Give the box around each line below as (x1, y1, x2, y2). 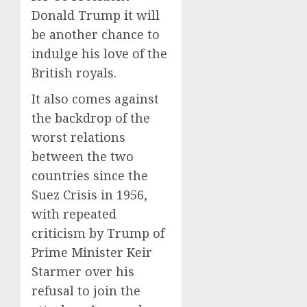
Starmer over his (32, 263, 134, 280)
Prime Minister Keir (32, 244, 152, 261)
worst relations (32, 129, 125, 146)
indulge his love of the (32, 45, 167, 62)
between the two (32, 148, 134, 165)
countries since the (32, 167, 148, 184)
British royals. (32, 64, 116, 82)
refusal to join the (32, 282, 140, 299)
